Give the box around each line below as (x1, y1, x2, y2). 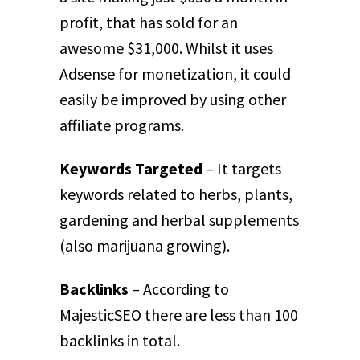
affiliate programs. (59, 115, 184, 136)
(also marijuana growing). (59, 235, 230, 256)
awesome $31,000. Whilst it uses (59, 38, 273, 59)
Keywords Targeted (59, 158, 202, 179)
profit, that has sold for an (59, 12, 238, 33)
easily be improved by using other (59, 89, 286, 110)
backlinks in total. (59, 330, 180, 351)
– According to (129, 279, 229, 300)
